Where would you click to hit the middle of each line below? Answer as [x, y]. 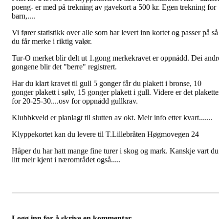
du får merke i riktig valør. [52, 41]
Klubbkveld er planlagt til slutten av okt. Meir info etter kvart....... [112, 117]
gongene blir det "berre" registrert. [64, 66]
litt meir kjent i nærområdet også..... [66, 159]
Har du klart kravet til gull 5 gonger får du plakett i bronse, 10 [107, 83]
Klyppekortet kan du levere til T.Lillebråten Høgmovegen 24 [105, 134]
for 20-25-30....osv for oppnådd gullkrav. [75, 101]
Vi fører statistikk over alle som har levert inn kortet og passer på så [115, 32]
